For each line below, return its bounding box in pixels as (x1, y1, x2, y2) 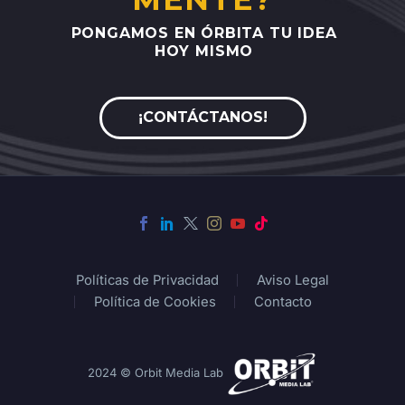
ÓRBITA (201, 24, 264, 42)
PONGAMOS (71, 24, 169, 42)
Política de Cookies (93, 294, 216, 311)
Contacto (253, 294, 312, 311)
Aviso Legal (257, 272, 329, 289)
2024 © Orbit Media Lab (88, 365, 227, 381)
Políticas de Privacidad (76, 272, 219, 289)
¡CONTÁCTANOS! (137, 108, 268, 127)
